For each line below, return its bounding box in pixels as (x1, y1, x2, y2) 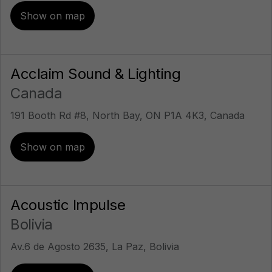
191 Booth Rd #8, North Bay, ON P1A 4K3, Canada (10, 109, 245, 121)
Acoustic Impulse (10, 196, 125, 214)
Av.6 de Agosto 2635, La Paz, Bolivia (10, 240, 179, 253)
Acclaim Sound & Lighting (10, 65, 180, 83)
